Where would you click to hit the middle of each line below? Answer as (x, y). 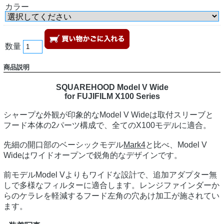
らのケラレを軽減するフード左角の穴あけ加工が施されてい (111, 196)
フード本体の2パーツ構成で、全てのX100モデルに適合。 (107, 125)
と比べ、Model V (176, 145)
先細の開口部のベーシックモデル (63, 145)
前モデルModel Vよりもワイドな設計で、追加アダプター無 (110, 175)
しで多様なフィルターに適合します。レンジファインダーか (111, 185)
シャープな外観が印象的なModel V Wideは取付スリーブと (108, 115)
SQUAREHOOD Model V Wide (112, 87)
